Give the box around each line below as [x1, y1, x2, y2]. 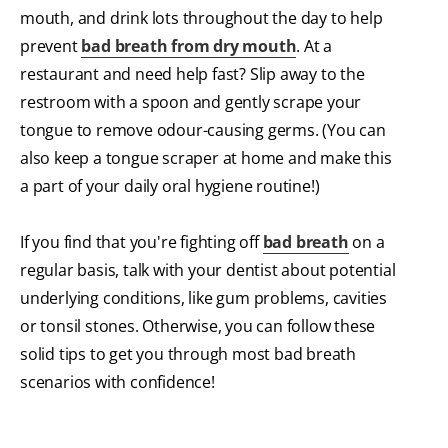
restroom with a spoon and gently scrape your [20, 90, 362, 113]
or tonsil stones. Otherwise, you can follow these [20, 314, 376, 337]
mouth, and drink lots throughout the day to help [20, 6, 383, 29]
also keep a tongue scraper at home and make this [20, 146, 392, 169]
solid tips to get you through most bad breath [20, 342, 356, 365]
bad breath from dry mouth [81, 34, 297, 57]
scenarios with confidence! [20, 370, 215, 393]
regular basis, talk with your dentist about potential [20, 258, 396, 281]
